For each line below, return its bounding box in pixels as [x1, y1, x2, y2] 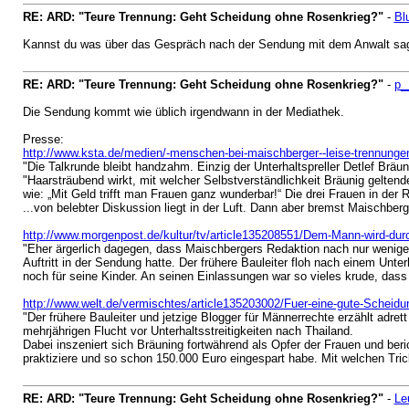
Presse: [22, 132, 64, 146]
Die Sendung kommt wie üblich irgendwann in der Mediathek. [22, 105, 344, 119]
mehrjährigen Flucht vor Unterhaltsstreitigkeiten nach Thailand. [22, 324, 353, 338]
